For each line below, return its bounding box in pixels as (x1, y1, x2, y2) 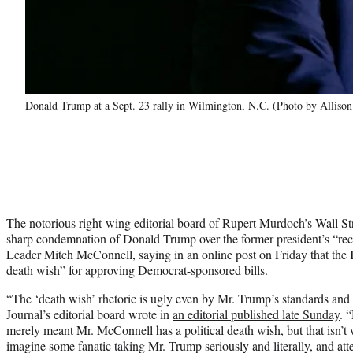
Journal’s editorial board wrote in (6, 305, 173, 322)
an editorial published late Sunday (173, 305, 340, 322)
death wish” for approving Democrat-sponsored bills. (6, 261, 268, 278)
